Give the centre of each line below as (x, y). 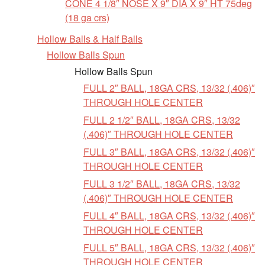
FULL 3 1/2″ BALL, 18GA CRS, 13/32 (162, 184)
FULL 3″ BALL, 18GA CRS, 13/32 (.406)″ (169, 152)
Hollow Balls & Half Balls (90, 39)
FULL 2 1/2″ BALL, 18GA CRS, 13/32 (162, 120)
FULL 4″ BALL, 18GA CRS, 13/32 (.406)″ (169, 216)
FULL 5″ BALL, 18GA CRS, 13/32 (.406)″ (169, 248)
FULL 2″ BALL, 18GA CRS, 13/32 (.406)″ (169, 88)
